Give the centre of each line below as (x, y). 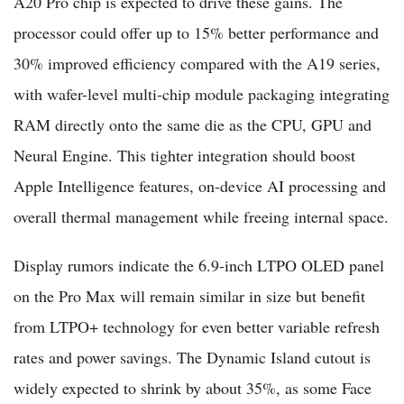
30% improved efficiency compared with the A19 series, (197, 63)
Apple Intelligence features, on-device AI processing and (200, 185)
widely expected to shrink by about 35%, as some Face (193, 387)
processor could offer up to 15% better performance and (196, 32)
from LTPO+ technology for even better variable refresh (197, 326)
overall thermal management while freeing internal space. (201, 216)
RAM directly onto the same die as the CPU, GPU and (193, 124)
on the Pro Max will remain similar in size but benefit (189, 295)
